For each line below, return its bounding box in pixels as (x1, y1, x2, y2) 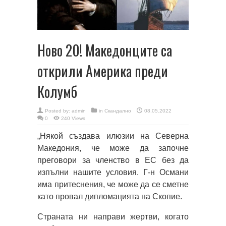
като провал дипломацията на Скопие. (37, 192, 182, 201)
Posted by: (45, 107, 72, 114)
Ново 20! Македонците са (37, 39, 172, 61)
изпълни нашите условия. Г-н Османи (37, 167, 189, 177)
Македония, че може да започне (37, 143, 189, 152)
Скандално (104, 107, 131, 114)
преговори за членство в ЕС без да (37, 155, 189, 164)
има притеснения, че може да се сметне (37, 180, 189, 189)
